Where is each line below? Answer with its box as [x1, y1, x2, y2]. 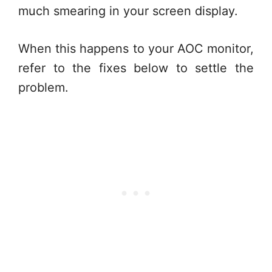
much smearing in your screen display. [18, 4, 238, 18]
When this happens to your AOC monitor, [18, 41, 254, 56]
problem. [18, 80, 69, 95]
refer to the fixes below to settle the [18, 61, 254, 75]
